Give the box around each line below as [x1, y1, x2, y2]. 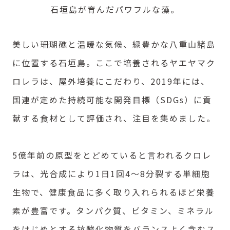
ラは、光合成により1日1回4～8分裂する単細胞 [12, 167, 210, 180]
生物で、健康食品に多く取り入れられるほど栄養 [12, 186, 215, 199]
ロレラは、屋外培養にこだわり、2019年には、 [12, 75, 210, 88]
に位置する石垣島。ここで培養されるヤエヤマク [12, 56, 216, 69]
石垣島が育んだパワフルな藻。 [50, 3, 180, 16]
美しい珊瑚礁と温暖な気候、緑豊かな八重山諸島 [12, 38, 216, 51]
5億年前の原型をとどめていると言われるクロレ [12, 149, 212, 162]
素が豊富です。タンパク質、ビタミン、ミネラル [12, 204, 214, 217]
